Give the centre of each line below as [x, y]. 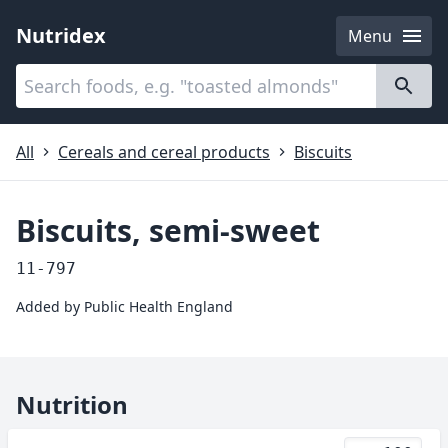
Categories [69, 76]
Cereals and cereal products [164, 152]
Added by [50, 306]
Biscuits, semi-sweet [168, 230]
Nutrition [72, 404]
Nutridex [61, 35]
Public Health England [158, 306]
